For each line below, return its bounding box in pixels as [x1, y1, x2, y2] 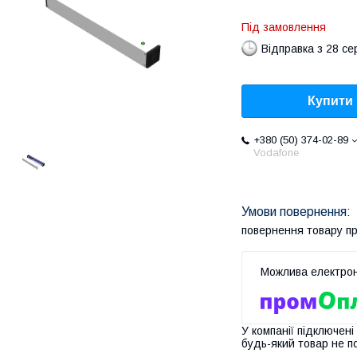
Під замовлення [241, 21, 326, 33]
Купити [308, 94, 353, 108]
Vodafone [253, 147, 299, 159]
